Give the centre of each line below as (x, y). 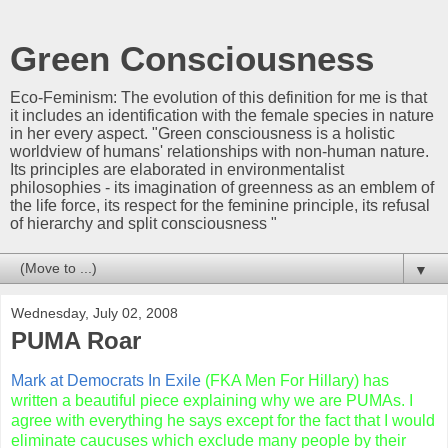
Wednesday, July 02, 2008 (94, 313)
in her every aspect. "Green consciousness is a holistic (202, 133)
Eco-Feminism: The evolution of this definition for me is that (218, 97)
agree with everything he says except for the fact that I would (223, 420)
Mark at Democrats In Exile (108, 380)
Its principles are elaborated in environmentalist (177, 169)
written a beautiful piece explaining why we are (178, 400)
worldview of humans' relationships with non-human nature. (219, 151)
